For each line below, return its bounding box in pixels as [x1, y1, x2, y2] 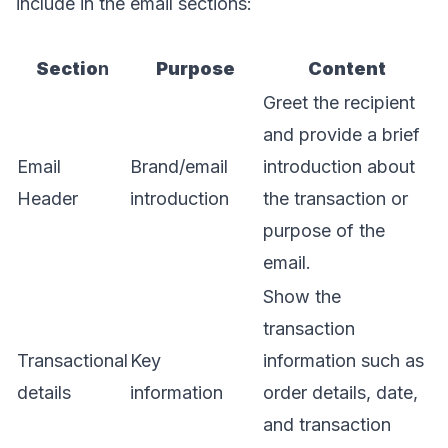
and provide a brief [263, 123, 420, 145]
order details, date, [263, 381, 418, 403]
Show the [263, 285, 341, 307]
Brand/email [130, 155, 228, 177]
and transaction [263, 413, 391, 435]
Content [308, 57, 386, 79]
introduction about [263, 155, 415, 177]
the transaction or [263, 187, 408, 209]
